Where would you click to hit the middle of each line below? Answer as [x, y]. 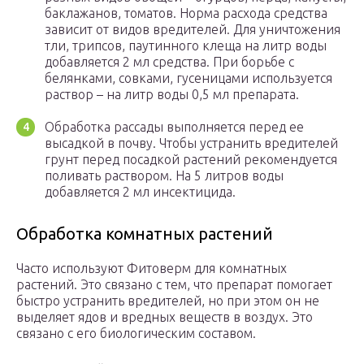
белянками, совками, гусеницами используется [188, 78]
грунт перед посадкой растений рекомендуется [191, 160]
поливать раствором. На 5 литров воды [164, 176]
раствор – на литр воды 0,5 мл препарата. [172, 95]
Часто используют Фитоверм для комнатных [152, 269]
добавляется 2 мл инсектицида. [140, 192]
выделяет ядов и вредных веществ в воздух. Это [165, 317]
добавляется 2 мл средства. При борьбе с [169, 62]
